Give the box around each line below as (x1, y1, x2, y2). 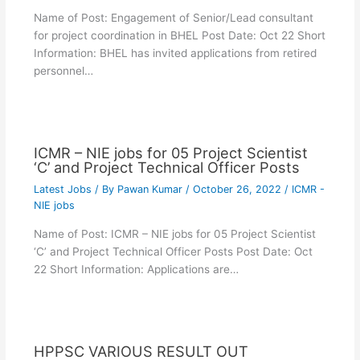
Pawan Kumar (117, 183, 186, 196)
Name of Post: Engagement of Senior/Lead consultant (33, 10, 313, 24)
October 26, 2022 (192, 183, 284, 196)
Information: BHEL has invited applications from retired (33, 46, 317, 59)
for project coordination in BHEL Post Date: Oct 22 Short (33, 28, 325, 42)
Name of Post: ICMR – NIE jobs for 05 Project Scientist (33, 227, 316, 240)
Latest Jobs (33, 183, 92, 196)
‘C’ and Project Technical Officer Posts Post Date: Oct (33, 244, 313, 258)
